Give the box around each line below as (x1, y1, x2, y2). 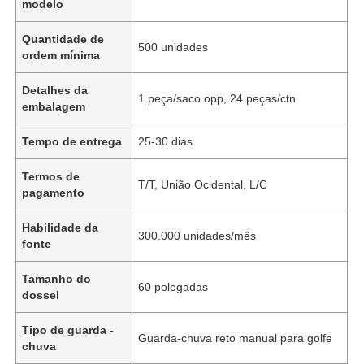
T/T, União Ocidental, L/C (138, 177, 268, 191)
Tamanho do (22, 271, 92, 285)
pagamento (22, 185, 85, 199)
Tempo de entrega (22, 134, 123, 148)
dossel (22, 288, 60, 301)
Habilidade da (22, 220, 99, 234)
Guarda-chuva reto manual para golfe (138, 331, 333, 344)
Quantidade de (22, 32, 105, 45)
